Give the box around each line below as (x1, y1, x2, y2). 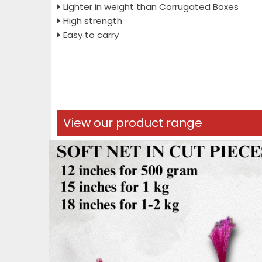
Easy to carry (63, 29, 119, 41)
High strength (63, 15, 122, 27)
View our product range (63, 115, 202, 131)
